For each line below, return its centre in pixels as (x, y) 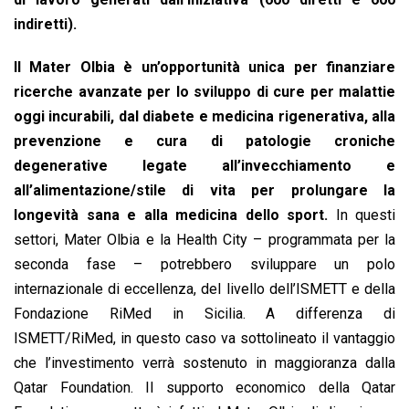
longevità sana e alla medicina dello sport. (171, 215)
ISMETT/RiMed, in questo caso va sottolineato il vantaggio (204, 339)
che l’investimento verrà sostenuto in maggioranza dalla (204, 363)
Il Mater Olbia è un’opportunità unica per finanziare (204, 68)
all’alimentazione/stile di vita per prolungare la (204, 191)
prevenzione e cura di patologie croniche (204, 142)
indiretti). (45, 25)
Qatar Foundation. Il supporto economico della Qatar (204, 388)
